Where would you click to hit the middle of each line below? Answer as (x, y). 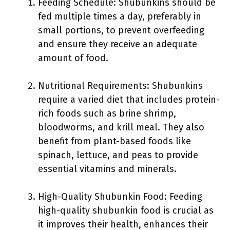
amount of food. (73, 58)
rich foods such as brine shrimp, (107, 113)
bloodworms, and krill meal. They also (121, 127)
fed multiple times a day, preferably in (120, 16)
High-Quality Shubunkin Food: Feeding (120, 196)
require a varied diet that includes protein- (129, 99)
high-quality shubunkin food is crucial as (126, 210)
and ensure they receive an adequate (118, 44)
